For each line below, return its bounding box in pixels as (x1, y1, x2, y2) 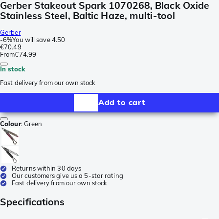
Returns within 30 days (12, 164, 82, 172)
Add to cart (98, 97, 145, 108)
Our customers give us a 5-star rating (12, 171, 123, 179)
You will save (12, 35, 50, 44)
